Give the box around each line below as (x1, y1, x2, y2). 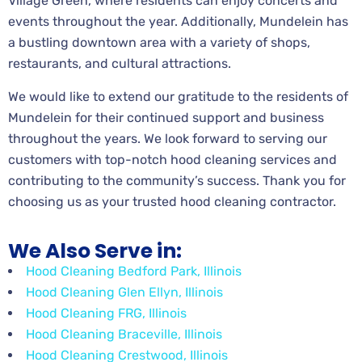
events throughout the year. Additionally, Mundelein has (8, 13, 348, 29)
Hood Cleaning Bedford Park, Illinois (26, 263, 242, 279)
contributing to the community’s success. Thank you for (8, 172, 346, 188)
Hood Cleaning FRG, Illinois (26, 305, 187, 321)
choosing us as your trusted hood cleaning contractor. (8, 193, 336, 209)
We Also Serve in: (8, 236, 182, 265)
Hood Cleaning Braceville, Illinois (26, 326, 222, 342)
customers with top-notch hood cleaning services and (8, 151, 337, 167)
